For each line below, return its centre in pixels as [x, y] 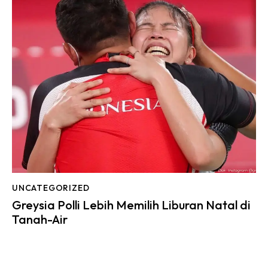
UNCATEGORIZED [51, 188]
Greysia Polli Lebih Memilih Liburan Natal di [131, 205]
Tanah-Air [40, 219]
